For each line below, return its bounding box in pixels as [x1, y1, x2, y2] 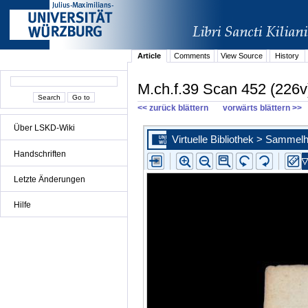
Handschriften [14, 148, 66, 159]
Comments [173, 52, 210, 60]
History [275, 52, 300, 60]
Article [137, 52, 162, 60]
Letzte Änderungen [14, 174, 85, 184]
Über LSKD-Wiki [14, 123, 75, 133]
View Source [221, 52, 263, 60]
